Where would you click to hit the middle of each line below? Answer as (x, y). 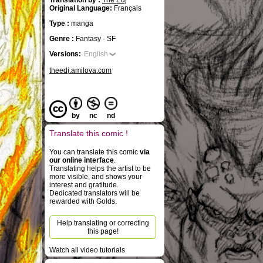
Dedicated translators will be (95, 193)
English (96, 54)
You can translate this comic (95, 152)
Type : (60, 23)
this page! (103, 231)
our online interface (82, 160)
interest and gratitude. (84, 185)
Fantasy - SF (96, 39)
